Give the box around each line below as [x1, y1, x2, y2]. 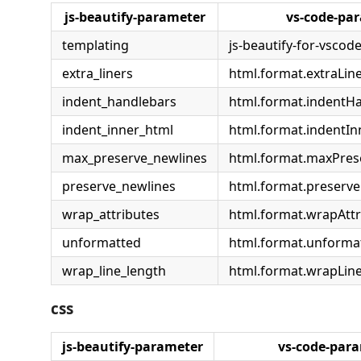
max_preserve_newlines [62, 149, 207, 167]
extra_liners [62, 64, 133, 82]
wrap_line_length [62, 262, 166, 280]
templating [62, 36, 129, 54]
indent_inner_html [62, 121, 173, 139]
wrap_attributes [62, 205, 160, 223]
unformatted [62, 234, 141, 251]
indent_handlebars [62, 93, 176, 110]
